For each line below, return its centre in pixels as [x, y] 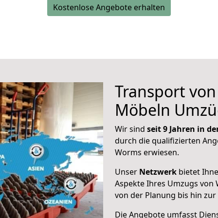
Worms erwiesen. [147, 152]
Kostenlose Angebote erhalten [109, 7]
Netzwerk [158, 172]
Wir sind [131, 129]
